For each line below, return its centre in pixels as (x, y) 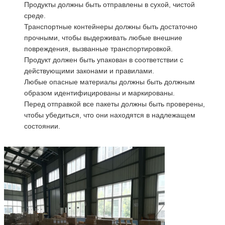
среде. (35, 15)
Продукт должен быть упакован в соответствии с (104, 60)
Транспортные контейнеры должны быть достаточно (111, 26)
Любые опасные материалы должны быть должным (109, 82)
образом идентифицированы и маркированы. (99, 93)
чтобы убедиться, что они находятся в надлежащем (110, 115)
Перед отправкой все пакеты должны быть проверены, (115, 104)
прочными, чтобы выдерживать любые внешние (103, 37)
